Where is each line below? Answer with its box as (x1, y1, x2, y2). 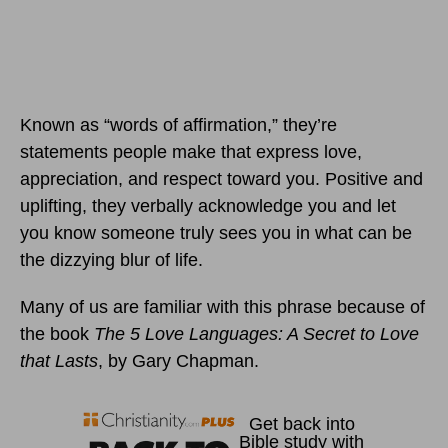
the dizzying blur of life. (20, 250, 203, 271)
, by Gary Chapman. (98, 351, 259, 372)
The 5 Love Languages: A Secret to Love (94, 324, 419, 345)
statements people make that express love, (20, 142, 362, 163)
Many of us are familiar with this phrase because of (20, 297, 425, 318)
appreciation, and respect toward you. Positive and (20, 169, 423, 190)
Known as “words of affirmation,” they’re (20, 115, 337, 136)
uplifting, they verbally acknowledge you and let (20, 196, 396, 217)
